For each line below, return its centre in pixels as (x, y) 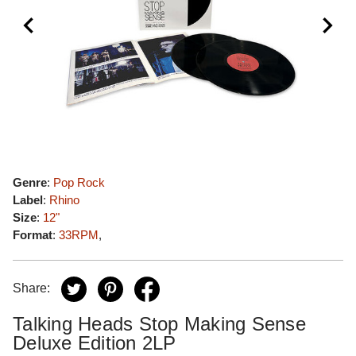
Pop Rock (79, 182)
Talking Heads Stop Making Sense (159, 324)
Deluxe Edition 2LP (95, 343)
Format (33, 235)
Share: (31, 288)
